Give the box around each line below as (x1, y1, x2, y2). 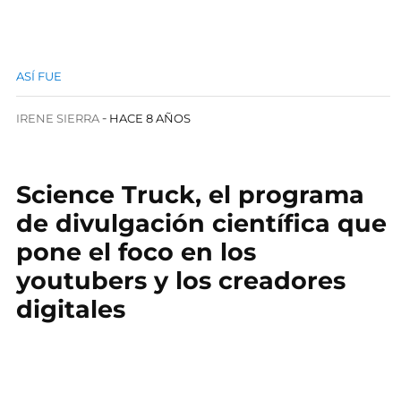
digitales (16, 294, 125, 324)
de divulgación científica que (16, 209, 387, 238)
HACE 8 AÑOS (109, 111, 192, 125)
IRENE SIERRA (16, 111, 99, 125)
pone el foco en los (16, 237, 256, 267)
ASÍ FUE (16, 69, 62, 83)
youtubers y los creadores (16, 266, 346, 295)
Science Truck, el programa (16, 180, 364, 209)
